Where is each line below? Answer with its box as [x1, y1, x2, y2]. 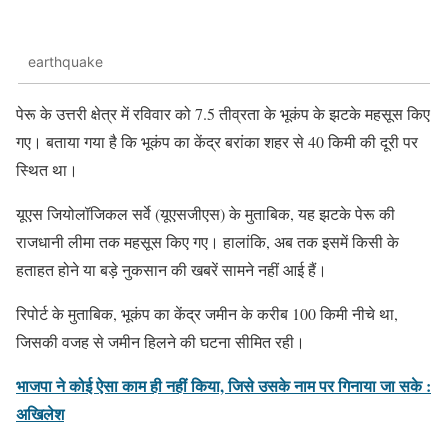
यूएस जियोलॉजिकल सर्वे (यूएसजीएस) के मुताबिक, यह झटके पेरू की [16, 202, 395, 224]
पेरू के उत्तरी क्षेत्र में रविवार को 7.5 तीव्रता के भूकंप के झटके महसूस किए [16, 102, 430, 124]
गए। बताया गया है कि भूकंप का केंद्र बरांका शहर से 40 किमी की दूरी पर [16, 130, 418, 152]
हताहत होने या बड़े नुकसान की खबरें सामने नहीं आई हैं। [16, 258, 327, 280]
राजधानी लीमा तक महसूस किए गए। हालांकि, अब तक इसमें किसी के [16, 230, 399, 252]
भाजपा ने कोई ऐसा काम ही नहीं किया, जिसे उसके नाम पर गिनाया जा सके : [16, 373, 431, 397]
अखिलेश [16, 401, 64, 425]
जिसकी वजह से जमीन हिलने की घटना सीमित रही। [16, 330, 305, 352]
